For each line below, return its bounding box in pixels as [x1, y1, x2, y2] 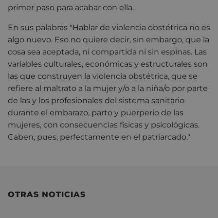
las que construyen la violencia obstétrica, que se [8, 71, 198, 81]
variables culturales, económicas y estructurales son [8, 59, 208, 69]
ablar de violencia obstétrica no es [79, 22, 210, 32]
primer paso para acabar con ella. [8, 2, 134, 12]
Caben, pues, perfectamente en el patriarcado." [8, 132, 190, 142]
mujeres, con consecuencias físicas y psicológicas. [8, 120, 200, 129]
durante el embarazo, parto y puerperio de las [8, 108, 183, 117]
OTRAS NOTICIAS [8, 189, 86, 199]
